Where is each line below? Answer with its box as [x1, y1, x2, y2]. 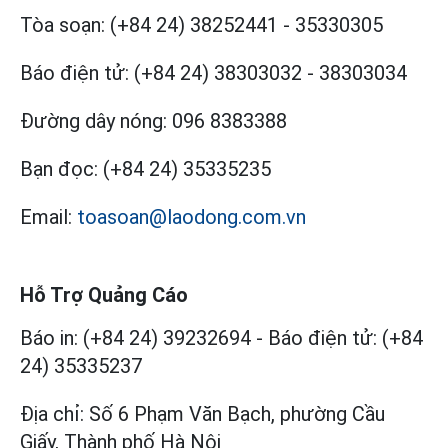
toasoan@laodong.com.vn [77, 204, 306, 229]
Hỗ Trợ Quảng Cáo [20, 282, 188, 307]
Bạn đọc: [20, 156, 98, 181]
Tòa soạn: [20, 12, 105, 37]
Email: [20, 204, 72, 229]
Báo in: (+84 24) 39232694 [20, 325, 251, 350]
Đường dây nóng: [20, 108, 167, 133]
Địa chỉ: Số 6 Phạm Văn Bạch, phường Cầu [20, 401, 385, 426]
